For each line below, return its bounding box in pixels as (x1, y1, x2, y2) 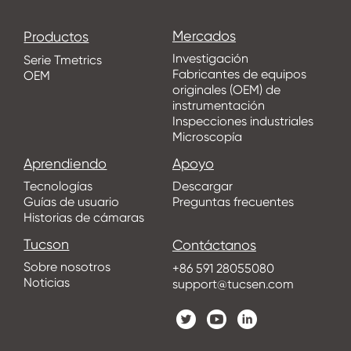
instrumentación (172, 98, 265, 114)
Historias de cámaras (24, 210, 145, 226)
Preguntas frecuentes (172, 194, 294, 210)
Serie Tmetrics (24, 52, 103, 68)
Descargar (172, 179, 233, 194)
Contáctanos (172, 237, 256, 254)
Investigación (172, 51, 248, 67)
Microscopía (172, 129, 242, 145)
